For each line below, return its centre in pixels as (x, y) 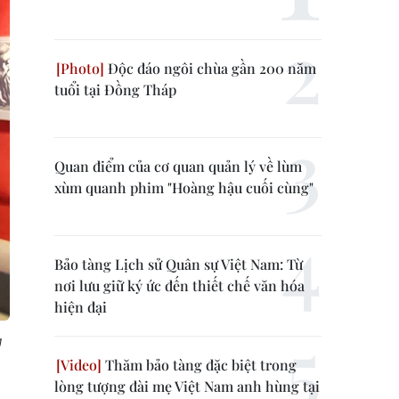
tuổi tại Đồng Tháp (115, 90)
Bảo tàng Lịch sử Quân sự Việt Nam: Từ (179, 264)
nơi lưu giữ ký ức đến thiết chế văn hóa (179, 285)
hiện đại (81, 307)
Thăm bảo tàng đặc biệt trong (199, 365)
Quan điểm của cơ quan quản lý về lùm (178, 166)
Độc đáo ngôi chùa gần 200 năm (210, 68)
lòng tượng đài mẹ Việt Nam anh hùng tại (187, 386)
